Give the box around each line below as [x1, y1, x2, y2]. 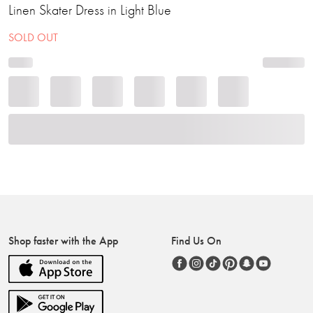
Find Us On [171, 233, 222, 248]
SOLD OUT [8, 30, 58, 45]
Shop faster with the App [8, 233, 118, 248]
